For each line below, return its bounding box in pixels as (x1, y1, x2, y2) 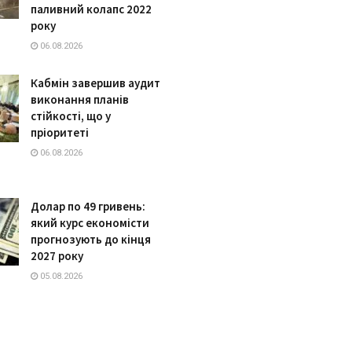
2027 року (31, 248, 83, 264)
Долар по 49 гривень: (31, 199, 145, 214)
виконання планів (31, 92, 129, 108)
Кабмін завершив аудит (31, 75, 160, 91)
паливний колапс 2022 (31, 2, 152, 17)
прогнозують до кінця (31, 232, 151, 247)
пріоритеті (31, 125, 89, 141)
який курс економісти (31, 215, 149, 231)
